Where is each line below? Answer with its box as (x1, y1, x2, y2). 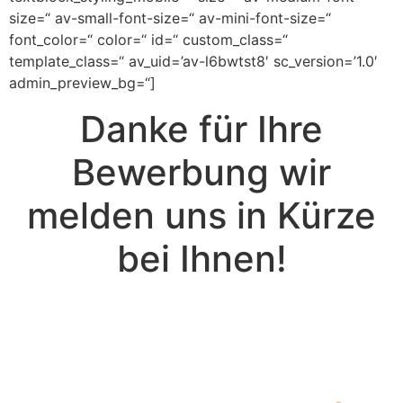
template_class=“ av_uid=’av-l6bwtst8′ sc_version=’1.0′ (9, 52, 378, 71)
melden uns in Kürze (27, 193, 376, 238)
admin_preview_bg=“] (9, 74, 156, 93)
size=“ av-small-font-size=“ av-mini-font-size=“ (9, 9, 331, 28)
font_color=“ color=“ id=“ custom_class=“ (9, 31, 288, 49)
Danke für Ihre (80, 107, 323, 152)
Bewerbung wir (72, 150, 331, 195)
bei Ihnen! (116, 237, 287, 282)
